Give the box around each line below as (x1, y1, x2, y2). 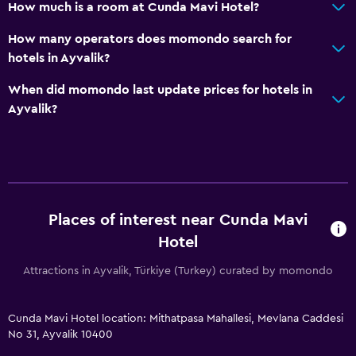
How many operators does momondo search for (8, 32, 292, 45)
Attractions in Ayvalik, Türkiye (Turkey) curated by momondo (23, 265, 333, 277)
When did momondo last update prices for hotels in (8, 83, 312, 96)
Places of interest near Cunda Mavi (48, 211, 308, 228)
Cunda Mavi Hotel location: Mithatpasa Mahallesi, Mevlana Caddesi (8, 312, 343, 324)
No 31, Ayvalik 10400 (8, 328, 113, 340)
